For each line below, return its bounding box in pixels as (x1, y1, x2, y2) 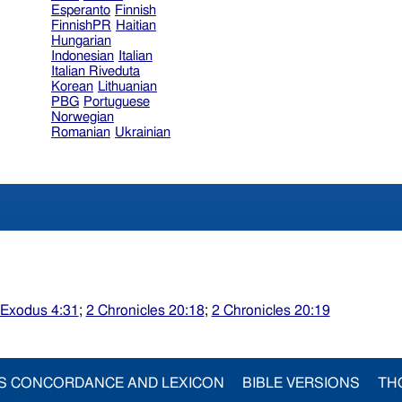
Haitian (115, 18, 156, 32)
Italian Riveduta (50, 64, 140, 78)
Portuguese (83, 94, 150, 109)
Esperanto (50, 3, 110, 17)
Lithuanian (97, 79, 157, 93)
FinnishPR (50, 18, 111, 32)
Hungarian (50, 33, 111, 48)
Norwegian (50, 109, 114, 124)
